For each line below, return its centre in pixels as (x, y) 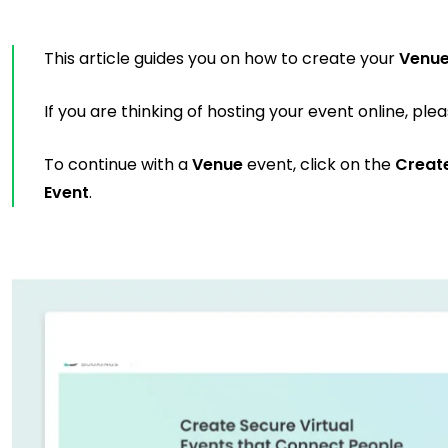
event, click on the (319, 164)
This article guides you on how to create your (222, 58)
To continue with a (118, 164)
